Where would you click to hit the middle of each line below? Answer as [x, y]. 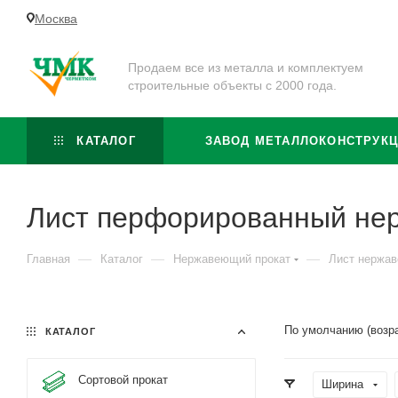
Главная [48, 259]
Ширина [342, 384]
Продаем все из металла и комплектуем [246, 67]
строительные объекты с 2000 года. [232, 85]
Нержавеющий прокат [232, 259]
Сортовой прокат [123, 380]
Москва [56, 18]
